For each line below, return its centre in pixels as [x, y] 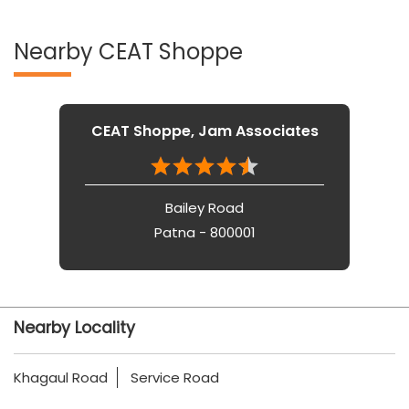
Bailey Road [204, 207]
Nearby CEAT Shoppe [128, 51]
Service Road [175, 377]
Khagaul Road [61, 377]
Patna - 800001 [204, 232]
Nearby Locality [74, 327]
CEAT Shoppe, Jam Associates [204, 131]
